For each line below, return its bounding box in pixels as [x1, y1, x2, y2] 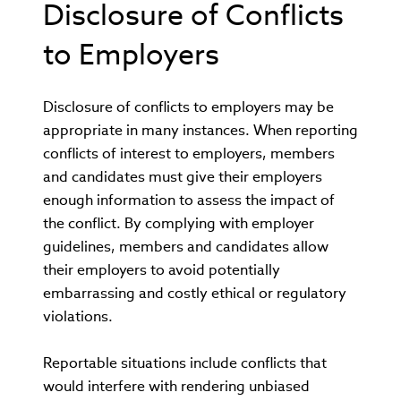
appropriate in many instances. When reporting [43, 121, 358, 140]
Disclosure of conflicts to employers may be [43, 98, 334, 116]
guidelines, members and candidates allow [43, 237, 328, 256]
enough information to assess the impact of [43, 191, 335, 209]
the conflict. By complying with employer [43, 214, 314, 233]
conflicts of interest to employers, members [43, 144, 335, 163]
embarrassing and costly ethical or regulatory [43, 284, 346, 303]
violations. [43, 307, 113, 326]
